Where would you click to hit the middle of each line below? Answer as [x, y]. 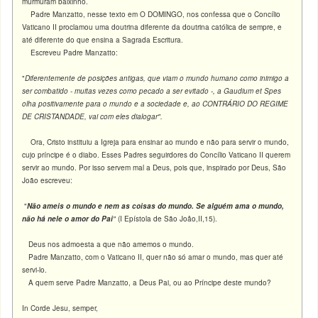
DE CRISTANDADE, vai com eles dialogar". [93, 116]
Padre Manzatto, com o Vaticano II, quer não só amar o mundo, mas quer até [153, 257]
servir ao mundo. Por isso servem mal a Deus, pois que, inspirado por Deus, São [154, 168]
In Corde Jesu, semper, [60, 308]
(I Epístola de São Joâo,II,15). [168, 219]
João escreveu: [48, 180]
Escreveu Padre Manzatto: [71, 53]
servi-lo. [35, 270]
